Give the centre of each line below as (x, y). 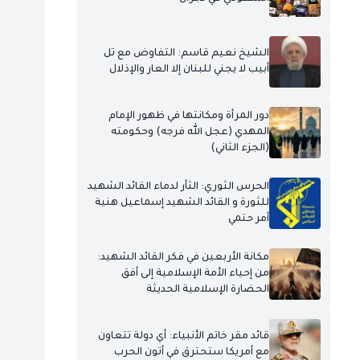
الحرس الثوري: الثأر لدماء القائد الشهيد (178, 187)
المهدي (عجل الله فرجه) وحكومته (190, 133)
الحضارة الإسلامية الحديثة (207, 290)
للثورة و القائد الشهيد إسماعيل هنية (182, 203)
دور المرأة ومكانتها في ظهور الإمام (188, 117)
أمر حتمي (248, 219)
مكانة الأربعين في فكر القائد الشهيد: (183, 258)
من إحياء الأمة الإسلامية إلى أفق (195, 274)
